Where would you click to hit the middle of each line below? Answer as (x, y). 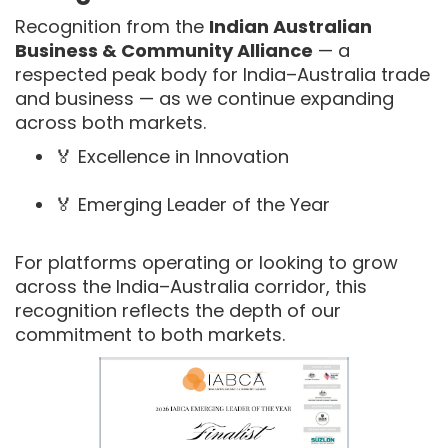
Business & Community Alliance (164, 50)
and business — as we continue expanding (204, 98)
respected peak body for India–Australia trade (222, 74)
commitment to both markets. (150, 334)
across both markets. (110, 122)
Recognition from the (112, 26)
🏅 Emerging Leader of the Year (192, 204)
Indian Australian (290, 26)
